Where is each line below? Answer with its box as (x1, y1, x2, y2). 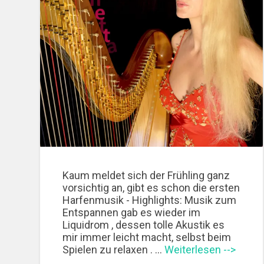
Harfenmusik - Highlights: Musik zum (62, 193, 237, 206)
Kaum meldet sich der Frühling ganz (62, 169, 230, 181)
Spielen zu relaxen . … (62, 243, 165, 256)
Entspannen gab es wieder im (62, 206, 201, 219)
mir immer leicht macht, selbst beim (62, 230, 232, 243)
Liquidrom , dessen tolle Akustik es (62, 218, 225, 231)
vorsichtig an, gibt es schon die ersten (62, 181, 240, 194)
